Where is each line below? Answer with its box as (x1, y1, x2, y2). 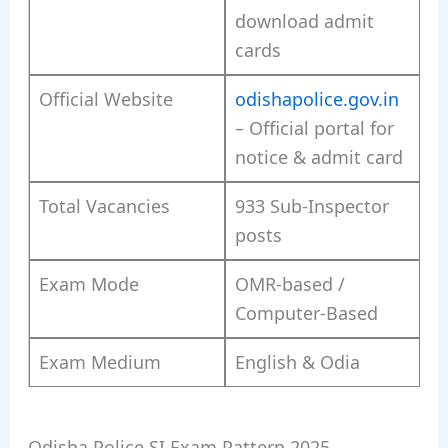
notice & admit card (234, 144, 403, 169)
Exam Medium (38, 349, 161, 374)
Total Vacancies (38, 193, 170, 218)
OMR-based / (234, 271, 345, 296)
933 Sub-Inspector (234, 193, 389, 218)
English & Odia (234, 349, 360, 374)
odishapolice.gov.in (234, 86, 399, 111)
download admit (234, 8, 374, 33)
